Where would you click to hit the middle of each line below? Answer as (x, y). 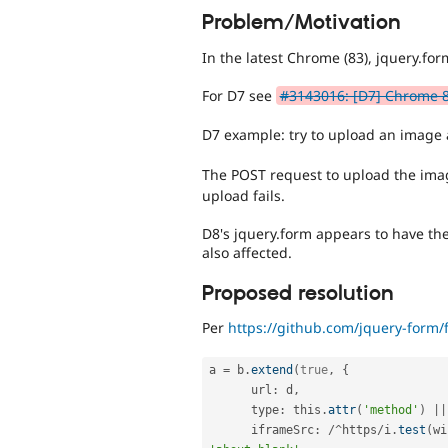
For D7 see (239, 96)
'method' (391, 410)
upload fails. (243, 195)
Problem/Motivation (301, 22)
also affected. (247, 253)
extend (272, 370)
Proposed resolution (298, 293)
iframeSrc (282, 430)
